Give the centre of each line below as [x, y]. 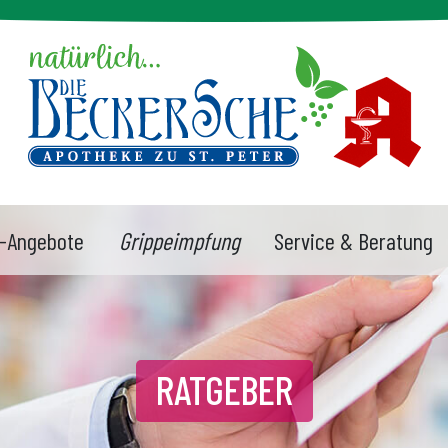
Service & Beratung [354, 240]
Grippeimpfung [179, 240]
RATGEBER [224, 388]
